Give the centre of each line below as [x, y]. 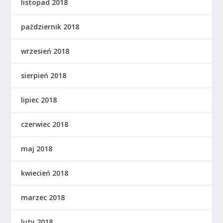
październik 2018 [50, 26]
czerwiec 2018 [45, 124]
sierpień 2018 [44, 75]
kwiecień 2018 [45, 173]
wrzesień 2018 [45, 51]
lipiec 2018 [39, 100]
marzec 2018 [43, 197]
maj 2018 [37, 148]
